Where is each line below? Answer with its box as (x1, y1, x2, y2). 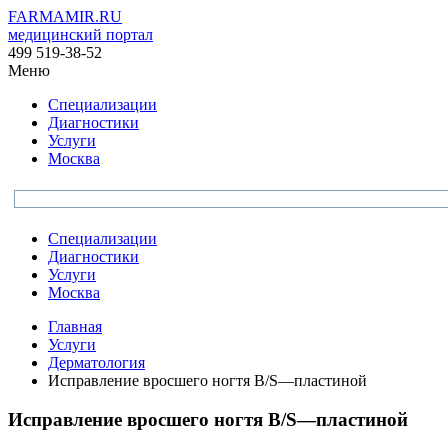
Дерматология (48, 354, 145, 371)
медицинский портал (8, 26, 153, 43)
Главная (48, 318, 102, 335)
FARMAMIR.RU (8, 8, 122, 25)
